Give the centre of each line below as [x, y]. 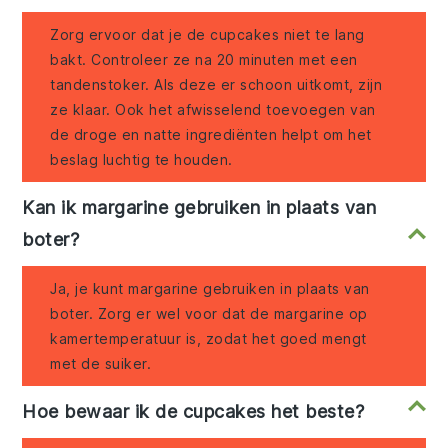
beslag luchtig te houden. [141, 160]
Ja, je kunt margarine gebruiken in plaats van [210, 289]
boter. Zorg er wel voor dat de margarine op [209, 314]
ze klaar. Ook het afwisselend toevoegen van [213, 110]
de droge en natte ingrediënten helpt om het [211, 135]
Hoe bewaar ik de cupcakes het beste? [193, 412]
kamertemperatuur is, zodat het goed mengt [208, 339]
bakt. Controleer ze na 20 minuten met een [204, 60]
